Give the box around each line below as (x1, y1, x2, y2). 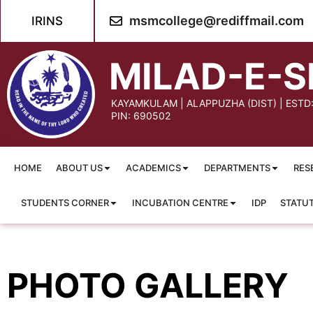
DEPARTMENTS (204, 162, 270, 174)
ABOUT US (56, 162, 103, 174)
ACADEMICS (126, 162, 181, 174)
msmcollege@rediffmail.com (129, 13, 304, 28)
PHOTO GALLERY (7, 265, 289, 307)
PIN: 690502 (111, 109, 171, 122)
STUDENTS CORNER (21, 197, 109, 209)
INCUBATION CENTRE (132, 197, 228, 209)
